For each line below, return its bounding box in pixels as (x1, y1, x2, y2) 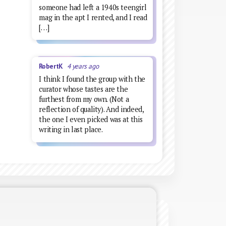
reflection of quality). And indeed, (39, 104, 144, 115)
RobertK (38, 62, 67, 71)
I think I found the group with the (39, 74, 145, 84)
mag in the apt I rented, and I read (39, 12, 147, 22)
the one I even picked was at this (39, 115, 143, 125)
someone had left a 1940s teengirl (39, 2, 147, 12)
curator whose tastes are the (39, 84, 128, 94)
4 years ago (67, 62, 99, 71)
